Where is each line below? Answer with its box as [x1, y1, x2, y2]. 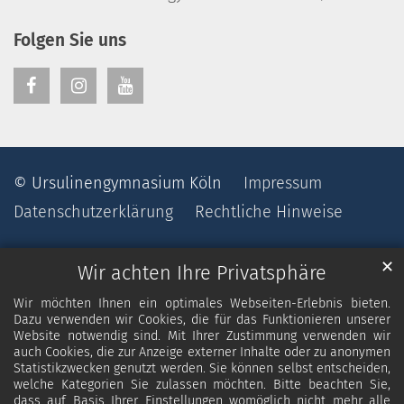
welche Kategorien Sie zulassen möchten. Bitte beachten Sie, [14, 377, 390, 393]
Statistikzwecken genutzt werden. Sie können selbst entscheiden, [14, 361, 390, 377]
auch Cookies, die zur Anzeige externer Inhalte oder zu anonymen [14, 344, 390, 361]
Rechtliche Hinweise [195, 202, 343, 223]
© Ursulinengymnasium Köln [14, 173, 222, 194]
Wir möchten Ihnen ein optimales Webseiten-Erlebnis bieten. [14, 296, 390, 312]
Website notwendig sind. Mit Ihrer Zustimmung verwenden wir [14, 328, 390, 344]
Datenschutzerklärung [14, 202, 173, 223]
